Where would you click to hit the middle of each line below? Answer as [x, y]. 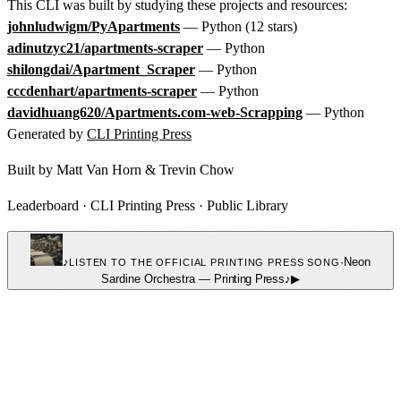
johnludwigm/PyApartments [94, 26]
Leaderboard [43, 205]
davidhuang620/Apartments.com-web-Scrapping [155, 112]
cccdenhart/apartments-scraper [102, 90]
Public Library [247, 205]
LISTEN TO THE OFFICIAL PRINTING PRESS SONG [205, 262]
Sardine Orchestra [149, 278]
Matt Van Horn [99, 169]
